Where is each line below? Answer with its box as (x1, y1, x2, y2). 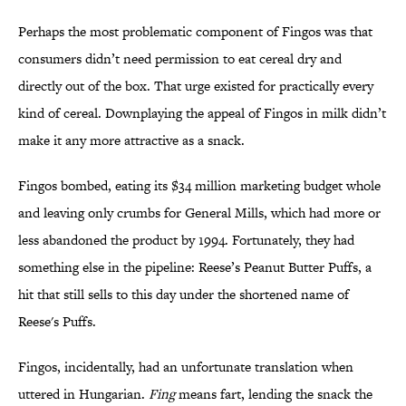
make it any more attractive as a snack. (18, 130, 245, 150)
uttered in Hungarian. (18, 384, 149, 404)
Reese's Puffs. (18, 312, 96, 332)
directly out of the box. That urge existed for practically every (18, 76, 373, 96)
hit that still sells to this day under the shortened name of (18, 285, 349, 304)
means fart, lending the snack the (175, 384, 372, 404)
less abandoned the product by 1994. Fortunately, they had (18, 230, 354, 250)
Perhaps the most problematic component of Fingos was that (18, 22, 372, 42)
